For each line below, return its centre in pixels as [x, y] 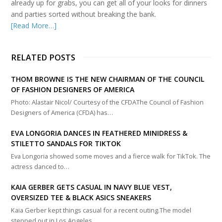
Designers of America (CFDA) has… [62, 112]
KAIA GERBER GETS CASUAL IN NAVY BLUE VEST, [92, 187]
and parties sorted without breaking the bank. [84, 14]
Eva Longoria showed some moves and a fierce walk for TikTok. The [111, 156]
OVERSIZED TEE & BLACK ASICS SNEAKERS [81, 197]
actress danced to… [40, 166]
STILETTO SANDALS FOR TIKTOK [66, 143]
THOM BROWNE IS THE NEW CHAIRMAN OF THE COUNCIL [108, 79]
